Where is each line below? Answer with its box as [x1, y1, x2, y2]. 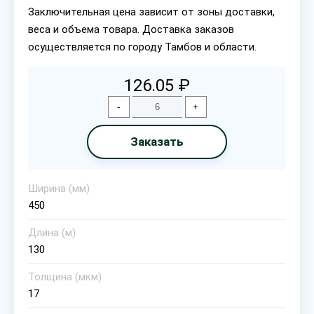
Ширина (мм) [28, 182, 90, 195]
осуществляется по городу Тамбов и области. [28, 41, 257, 53]
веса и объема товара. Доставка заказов [28, 23, 234, 36]
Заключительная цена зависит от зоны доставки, [28, 6, 275, 18]
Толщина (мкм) [28, 271, 102, 283]
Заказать [130, 135, 184, 149]
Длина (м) [28, 226, 76, 239]
